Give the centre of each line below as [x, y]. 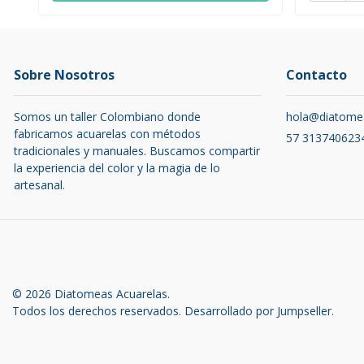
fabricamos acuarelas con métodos [107, 134]
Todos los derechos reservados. [98, 311]
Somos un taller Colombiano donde [107, 117]
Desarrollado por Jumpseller [258, 311]
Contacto [316, 75]
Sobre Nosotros [64, 75]
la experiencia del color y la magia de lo [117, 168]
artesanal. [39, 185]
